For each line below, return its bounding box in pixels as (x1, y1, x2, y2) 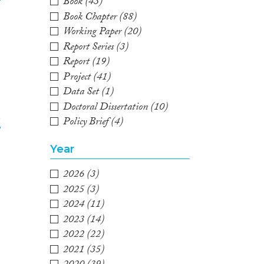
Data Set (63, 84, 100, 103)
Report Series (63, 38, 114, 57)
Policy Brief (63, 114, 109, 133)
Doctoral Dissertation (63, 98, 148, 117)
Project (63, 68, 91, 87)
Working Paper (63, 24, 122, 42)
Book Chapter (63, 8, 117, 27)
